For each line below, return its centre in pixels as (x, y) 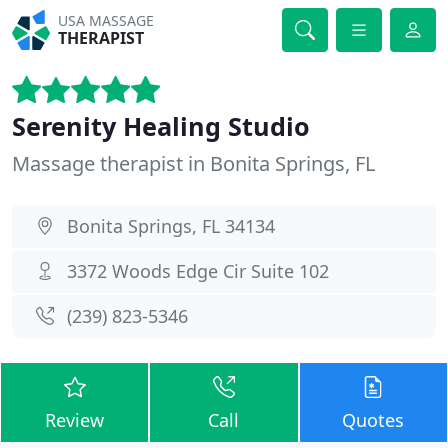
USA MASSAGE (106, 20)
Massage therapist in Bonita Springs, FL (193, 163)
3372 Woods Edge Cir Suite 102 (198, 271)
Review (75, 420)
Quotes (373, 420)
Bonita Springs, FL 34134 (171, 226)
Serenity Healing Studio (161, 126)
